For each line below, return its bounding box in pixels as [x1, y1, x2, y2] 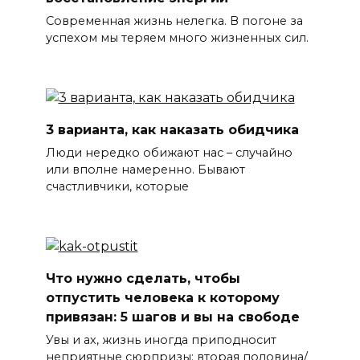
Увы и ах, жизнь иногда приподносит [45, 333, 276, 348]
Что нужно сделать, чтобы [45, 270, 240, 286]
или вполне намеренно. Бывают [45, 162, 245, 178]
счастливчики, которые [45, 179, 189, 194]
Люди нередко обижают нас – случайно [45, 145, 292, 161]
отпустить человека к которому [45, 289, 280, 305]
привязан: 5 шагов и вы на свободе [45, 309, 300, 325]
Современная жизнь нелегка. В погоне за [45, 14, 303, 29]
